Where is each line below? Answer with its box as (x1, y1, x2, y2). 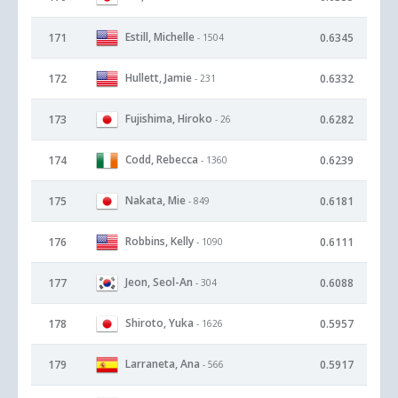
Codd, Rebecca (125, 151, 198, 167)
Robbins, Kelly (125, 233, 194, 249)
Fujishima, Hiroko (125, 110, 212, 126)
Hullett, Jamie (125, 69, 192, 85)
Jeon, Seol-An (125, 274, 193, 290)
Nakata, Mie (125, 192, 186, 208)
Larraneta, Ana (125, 355, 200, 371)
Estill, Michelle (125, 28, 195, 44)
